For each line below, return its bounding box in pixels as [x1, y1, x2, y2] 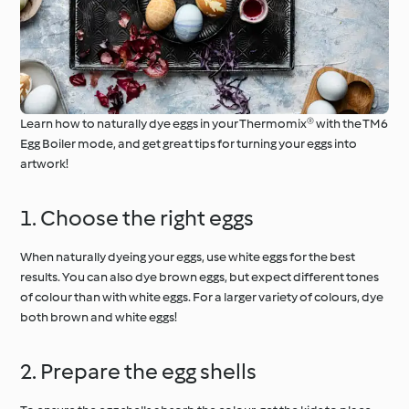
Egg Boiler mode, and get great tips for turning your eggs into [20, 136, 358, 152]
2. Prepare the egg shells [20, 358, 257, 384]
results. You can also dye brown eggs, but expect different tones [20, 269, 380, 285]
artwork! [20, 156, 69, 172]
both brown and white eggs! [20, 309, 178, 325]
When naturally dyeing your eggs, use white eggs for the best [20, 249, 356, 265]
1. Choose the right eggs [20, 204, 255, 231]
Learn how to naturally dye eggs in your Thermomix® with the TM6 [20, 116, 389, 131]
